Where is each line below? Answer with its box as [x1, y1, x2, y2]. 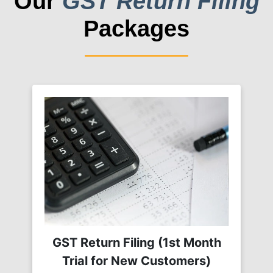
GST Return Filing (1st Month [52, 235, 221, 250]
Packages [83, 15, 190, 41]
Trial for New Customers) [62, 253, 211, 268]
